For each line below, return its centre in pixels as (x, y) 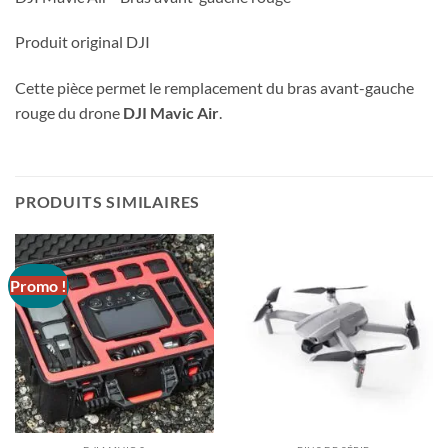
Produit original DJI (82, 42)
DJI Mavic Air (171, 113)
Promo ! (39, 285)
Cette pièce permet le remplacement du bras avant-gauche (214, 88)
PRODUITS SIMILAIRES (108, 201)
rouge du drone (69, 113)
